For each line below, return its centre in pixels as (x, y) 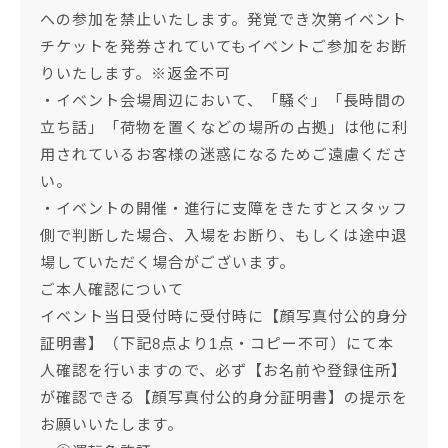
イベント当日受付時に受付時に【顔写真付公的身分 (224, 317)
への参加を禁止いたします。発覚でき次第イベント (223, 20)
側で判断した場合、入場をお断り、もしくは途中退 (223, 236)
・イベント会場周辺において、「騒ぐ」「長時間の (223, 101)
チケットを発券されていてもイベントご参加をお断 (223, 47)
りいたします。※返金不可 (135, 74)
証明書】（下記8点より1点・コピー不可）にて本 (217, 344)
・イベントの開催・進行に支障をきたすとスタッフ (224, 209)
